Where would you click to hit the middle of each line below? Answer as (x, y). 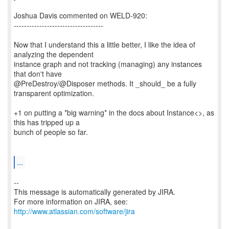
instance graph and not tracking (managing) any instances (108, 64)
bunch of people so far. (51, 132)
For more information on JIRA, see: (71, 201)
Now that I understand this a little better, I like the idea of (105, 44)
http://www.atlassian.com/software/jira (74, 211)
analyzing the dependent (54, 54)
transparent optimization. (54, 93)
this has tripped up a (47, 122)
